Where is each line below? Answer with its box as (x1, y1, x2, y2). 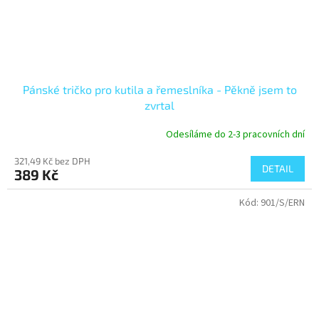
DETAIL (262, 162, 293, 175)
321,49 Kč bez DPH (14, 155, 90, 167)
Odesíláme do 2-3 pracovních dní (166, 127, 305, 142)
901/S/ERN (261, 196, 305, 211)
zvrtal (145, 98, 174, 113)
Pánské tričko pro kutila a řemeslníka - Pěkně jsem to (22, 83, 297, 97)
